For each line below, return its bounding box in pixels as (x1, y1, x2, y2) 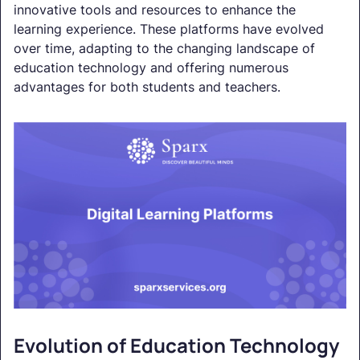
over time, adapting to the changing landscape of (14, 39, 315, 56)
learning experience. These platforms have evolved (14, 20, 324, 37)
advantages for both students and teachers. (14, 78, 280, 95)
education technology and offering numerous (14, 59, 288, 76)
